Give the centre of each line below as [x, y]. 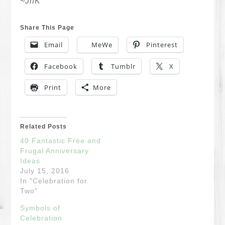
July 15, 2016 [45, 171]
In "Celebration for [54, 181]
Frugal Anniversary [55, 151]
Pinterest [162, 45]
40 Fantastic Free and [61, 141]
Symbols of [40, 208]
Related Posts [44, 127]
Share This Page [47, 28]
